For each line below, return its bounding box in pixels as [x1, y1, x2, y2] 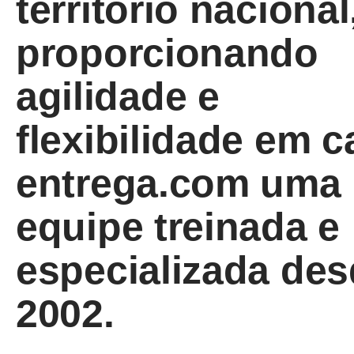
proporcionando [16, 31, 318, 75]
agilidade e [16, 74, 220, 119]
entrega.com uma [16, 161, 341, 205]
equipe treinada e [16, 205, 340, 249]
